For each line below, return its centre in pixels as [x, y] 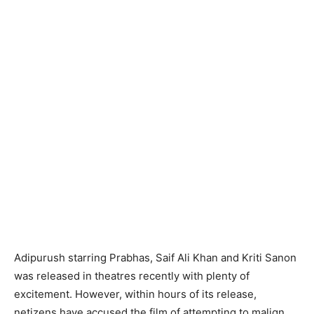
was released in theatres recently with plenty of [132, 276]
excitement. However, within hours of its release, [135, 294]
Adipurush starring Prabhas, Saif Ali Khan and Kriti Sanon [155, 258]
